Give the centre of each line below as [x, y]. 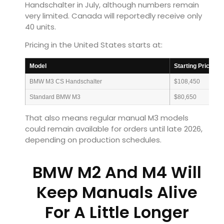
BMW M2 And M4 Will [117, 172]
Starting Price [193, 66]
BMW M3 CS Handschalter [66, 81]
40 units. [40, 26]
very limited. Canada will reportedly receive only [113, 15]
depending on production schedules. [93, 139]
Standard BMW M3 [55, 97]
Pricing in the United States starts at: [94, 45]
